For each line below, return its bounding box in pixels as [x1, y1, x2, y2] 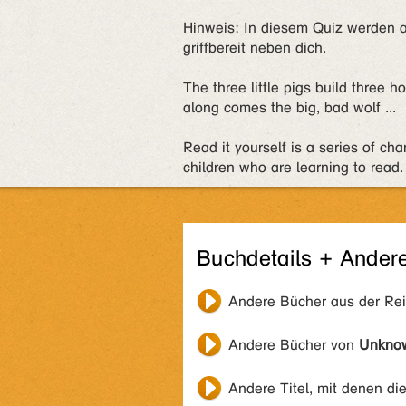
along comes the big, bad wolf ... [183, 99, 396, 116]
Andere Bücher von [228, 336, 359, 353]
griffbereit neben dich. [183, 39, 326, 56]
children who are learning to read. [183, 159, 403, 176]
